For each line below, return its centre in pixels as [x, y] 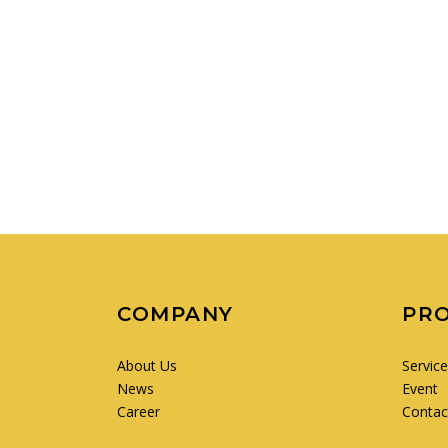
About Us [147, 365]
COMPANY [175, 314]
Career [138, 411]
